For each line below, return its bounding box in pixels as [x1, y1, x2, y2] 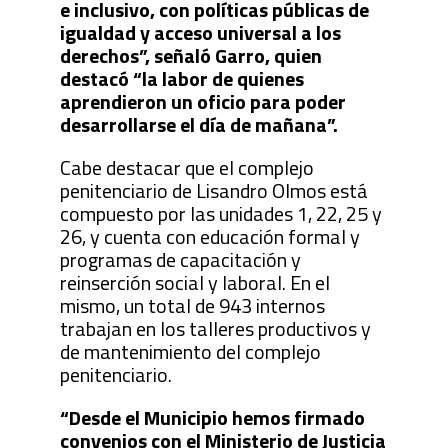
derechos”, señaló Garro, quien [59, 39, 322, 71]
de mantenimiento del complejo [59, 335, 321, 367]
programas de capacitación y [59, 243, 301, 275]
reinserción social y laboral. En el [59, 266, 330, 298]
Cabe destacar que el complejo [59, 151, 314, 183]
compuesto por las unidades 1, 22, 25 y [59, 197, 382, 229]
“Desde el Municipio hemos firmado [59, 401, 365, 433]
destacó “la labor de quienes [59, 62, 304, 94]
